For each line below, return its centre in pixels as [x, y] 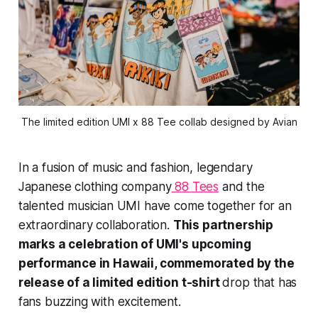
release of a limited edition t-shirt [120, 282]
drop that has [260, 282]
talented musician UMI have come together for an [155, 205]
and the [242, 186]
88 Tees [195, 186]
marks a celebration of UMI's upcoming [135, 244]
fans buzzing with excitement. [99, 301]
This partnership [223, 225]
